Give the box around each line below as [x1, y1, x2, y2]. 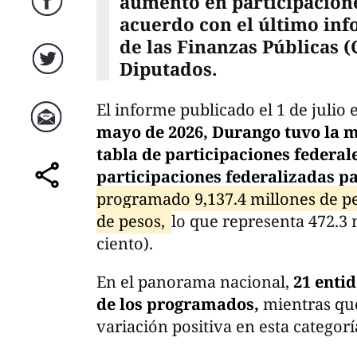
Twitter [37, 70, 61, 80]
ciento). [96, 232, 153, 254]
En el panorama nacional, [96, 270, 289, 292]
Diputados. [119, 57, 218, 82]
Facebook [33, 12, 65, 22]
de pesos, [96, 210, 169, 232]
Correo [38, 128, 61, 138]
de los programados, [96, 292, 259, 315]
